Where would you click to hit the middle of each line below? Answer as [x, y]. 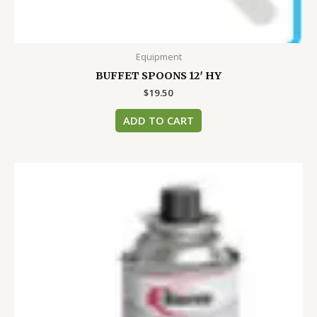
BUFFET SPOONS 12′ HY [158, 75]
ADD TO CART [158, 121]
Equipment [158, 57]
